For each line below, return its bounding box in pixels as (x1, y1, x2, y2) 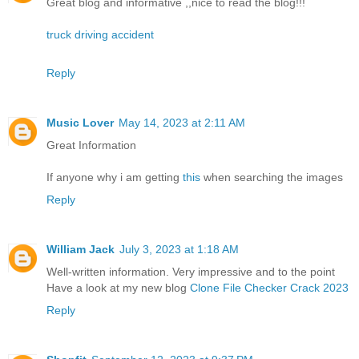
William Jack (46, 242, 115, 256)
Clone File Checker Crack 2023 (190, 280, 349, 294)
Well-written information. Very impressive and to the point (46, 264, 335, 278)
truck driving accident (46, 27, 154, 41)
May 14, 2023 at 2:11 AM (119, 115, 245, 129)
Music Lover (46, 115, 114, 129)
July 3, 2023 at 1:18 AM (119, 242, 239, 256)
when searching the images (200, 170, 343, 184)
